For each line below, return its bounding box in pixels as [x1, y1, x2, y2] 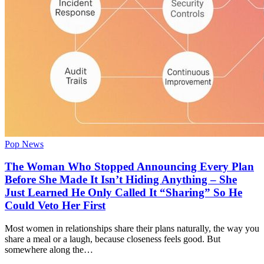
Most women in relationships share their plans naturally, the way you [5, 223, 259, 233]
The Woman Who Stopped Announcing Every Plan [5, 160, 254, 173]
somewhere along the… [5, 245, 93, 255]
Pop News [5, 138, 44, 149]
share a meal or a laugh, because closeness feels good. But [5, 234, 220, 244]
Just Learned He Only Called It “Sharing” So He [5, 186, 242, 199]
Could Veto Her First [5, 199, 105, 212]
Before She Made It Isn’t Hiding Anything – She [5, 173, 237, 186]
